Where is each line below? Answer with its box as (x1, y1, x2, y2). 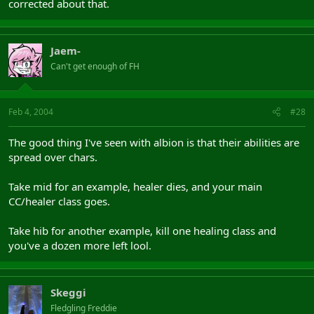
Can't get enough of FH (50, 60, 139, 72)
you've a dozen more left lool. (8, 238, 151, 252)
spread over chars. (8, 150, 97, 164)
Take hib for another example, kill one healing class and (8, 224, 276, 238)
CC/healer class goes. (8, 194, 110, 208)
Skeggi (50, 285, 86, 299)
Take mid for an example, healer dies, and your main (8, 179, 262, 193)
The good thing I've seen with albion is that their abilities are (8, 135, 299, 149)
